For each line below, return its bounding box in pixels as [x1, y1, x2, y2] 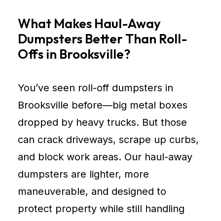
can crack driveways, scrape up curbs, [18, 134, 199, 146]
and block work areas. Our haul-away [18, 151, 192, 163]
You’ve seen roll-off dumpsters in [18, 82, 173, 94]
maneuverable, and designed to [18, 185, 166, 197]
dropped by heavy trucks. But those [18, 116, 187, 128]
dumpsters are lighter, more [18, 168, 149, 180]
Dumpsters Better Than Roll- [18, 31, 187, 47]
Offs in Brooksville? [18, 46, 130, 62]
